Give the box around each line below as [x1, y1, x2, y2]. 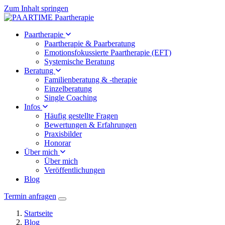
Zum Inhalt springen [4, 4, 68, 13]
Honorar [44, 139, 71, 147]
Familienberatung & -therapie [44, 75, 137, 84]
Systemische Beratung [44, 57, 115, 66]
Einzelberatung [44, 84, 92, 93]
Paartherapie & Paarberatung [44, 39, 135, 48]
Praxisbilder [44, 130, 82, 138]
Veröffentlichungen [44, 166, 105, 174]
